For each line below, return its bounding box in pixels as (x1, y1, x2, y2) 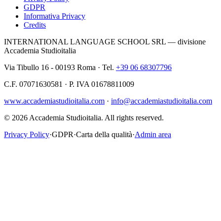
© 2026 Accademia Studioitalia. (4, 113, 105, 122)
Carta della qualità (76, 130, 132, 139)
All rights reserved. (105, 113, 164, 122)
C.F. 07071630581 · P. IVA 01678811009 (4, 80, 134, 89)
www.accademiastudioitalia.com (4, 97, 105, 106)
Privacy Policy (4, 130, 49, 139)
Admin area (135, 130, 171, 139)
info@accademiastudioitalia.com (111, 97, 212, 106)
